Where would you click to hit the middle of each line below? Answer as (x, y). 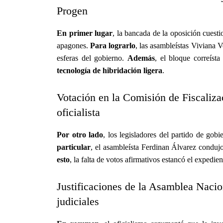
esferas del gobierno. (92, 58)
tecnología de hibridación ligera (110, 70)
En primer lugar (85, 33)
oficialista (78, 112)
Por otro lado (80, 134)
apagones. (74, 45)
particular (74, 147)
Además (141, 58)
